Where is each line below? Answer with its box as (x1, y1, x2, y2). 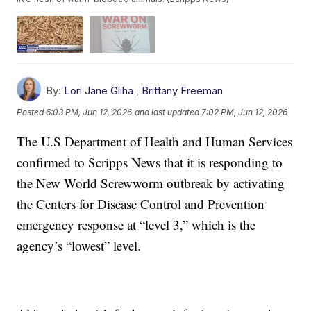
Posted (17, 107, 47, 118)
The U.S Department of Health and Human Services (17, 132, 293, 150)
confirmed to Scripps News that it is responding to (17, 153, 283, 171)
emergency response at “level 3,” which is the (17, 215, 256, 233)
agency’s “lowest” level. (17, 236, 142, 254)
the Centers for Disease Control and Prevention (17, 194, 265, 212)
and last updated (135, 107, 200, 118)
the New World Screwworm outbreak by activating (17, 174, 285, 192)
